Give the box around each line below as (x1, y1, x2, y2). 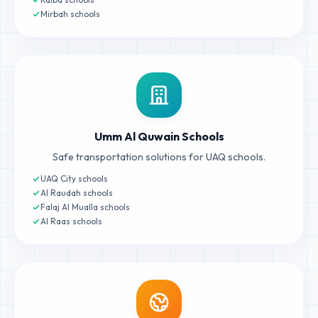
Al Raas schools (40, 216, 102, 226)
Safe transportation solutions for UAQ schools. (53, 150, 265, 163)
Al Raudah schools (40, 187, 113, 198)
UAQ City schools (40, 173, 108, 184)
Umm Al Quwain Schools (94, 129, 224, 143)
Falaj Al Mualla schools (40, 202, 130, 212)
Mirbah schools (40, 9, 100, 19)
